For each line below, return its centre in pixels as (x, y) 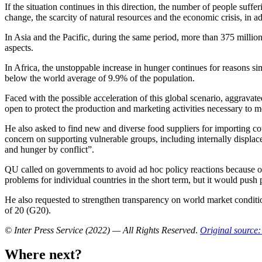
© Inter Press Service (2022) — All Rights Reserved (100, 230)
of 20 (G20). (28, 210)
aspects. (19, 47)
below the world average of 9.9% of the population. (100, 78)
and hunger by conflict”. (49, 149)
